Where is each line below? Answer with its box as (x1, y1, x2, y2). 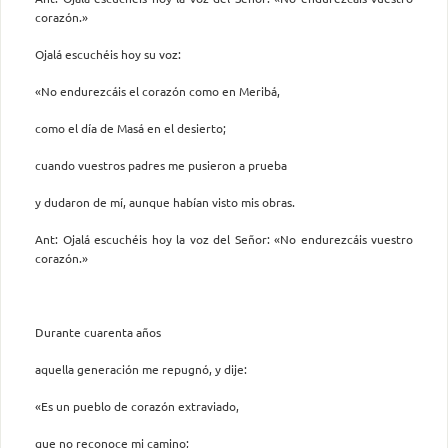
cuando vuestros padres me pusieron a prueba (35, 156, 287, 173)
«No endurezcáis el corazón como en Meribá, (35, 82, 280, 99)
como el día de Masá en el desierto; (35, 119, 226, 136)
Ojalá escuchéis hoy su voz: (35, 45, 181, 62)
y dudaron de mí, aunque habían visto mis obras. (35, 193, 295, 210)
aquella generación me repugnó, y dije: (35, 360, 247, 377)
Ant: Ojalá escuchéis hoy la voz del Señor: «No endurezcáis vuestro (35, 230, 413, 247)
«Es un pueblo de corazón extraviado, (35, 397, 239, 414)
